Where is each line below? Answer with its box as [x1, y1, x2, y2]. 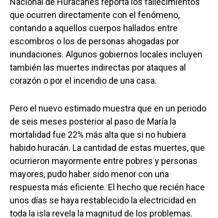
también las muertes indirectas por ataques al [10, 62, 186, 73]
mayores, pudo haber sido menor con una [10, 169, 169, 180]
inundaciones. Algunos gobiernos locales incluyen [10, 49, 202, 60]
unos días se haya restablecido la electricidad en [10, 195, 196, 206]
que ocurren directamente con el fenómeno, [10, 10, 180, 20]
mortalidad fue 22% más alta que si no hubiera [10, 129, 186, 140]
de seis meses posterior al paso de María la [10, 116, 176, 127]
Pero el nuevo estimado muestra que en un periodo [10, 103, 206, 114]
